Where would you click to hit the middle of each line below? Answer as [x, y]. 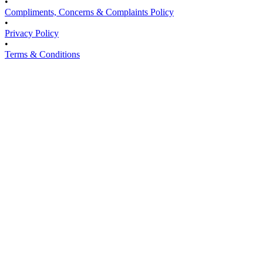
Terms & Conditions [42, 55]
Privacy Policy [32, 33]
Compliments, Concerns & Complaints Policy [89, 12]
